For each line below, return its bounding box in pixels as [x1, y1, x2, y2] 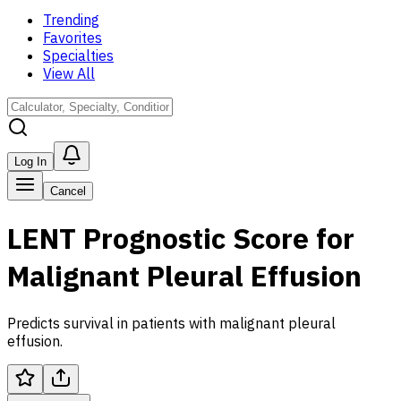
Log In [14, 155, 47, 168]
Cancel [50, 184, 86, 198]
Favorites [43, 29, 102, 47]
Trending [43, 11, 99, 29]
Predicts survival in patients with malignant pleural [7, 313, 336, 332]
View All [43, 64, 95, 82]
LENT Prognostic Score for [7, 219, 354, 258]
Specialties [43, 47, 114, 64]
